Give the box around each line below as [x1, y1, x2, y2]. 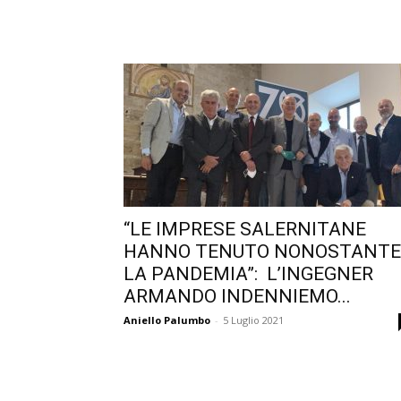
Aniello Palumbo [124, 313, 210, 327]
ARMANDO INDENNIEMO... [124, 286, 351, 307]
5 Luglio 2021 [223, 313, 284, 327]
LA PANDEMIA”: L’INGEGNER [124, 263, 373, 285]
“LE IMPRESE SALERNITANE [124, 218, 366, 240]
